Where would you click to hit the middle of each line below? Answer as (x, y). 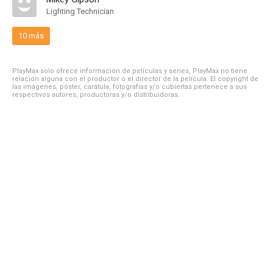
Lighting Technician (80, 11)
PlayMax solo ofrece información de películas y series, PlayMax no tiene (130, 71)
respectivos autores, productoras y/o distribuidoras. (96, 95)
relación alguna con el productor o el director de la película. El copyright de (135, 79)
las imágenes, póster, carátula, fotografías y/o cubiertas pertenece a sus (129, 87)
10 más (31, 36)
